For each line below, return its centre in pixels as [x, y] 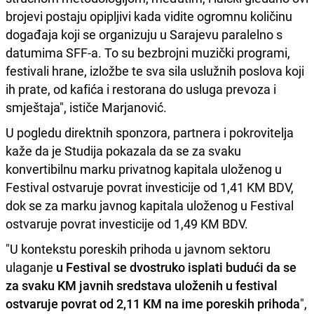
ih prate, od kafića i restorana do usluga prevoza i [141, 89]
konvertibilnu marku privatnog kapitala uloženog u [144, 169]
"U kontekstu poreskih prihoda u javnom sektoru [138, 248]
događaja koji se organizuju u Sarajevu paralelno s [144, 34]
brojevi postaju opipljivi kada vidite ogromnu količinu [149, 16]
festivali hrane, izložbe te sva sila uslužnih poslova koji [155, 70]
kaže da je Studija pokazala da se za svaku [123, 150]
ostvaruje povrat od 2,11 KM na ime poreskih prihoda [153, 303]
